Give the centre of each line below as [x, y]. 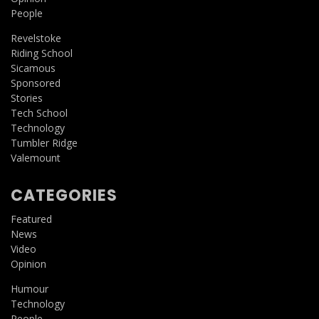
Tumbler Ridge [44, 142]
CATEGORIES [64, 195]
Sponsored [36, 83]
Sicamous [33, 68]
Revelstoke [36, 38]
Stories [27, 98]
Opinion [28, 263]
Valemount [36, 157]
